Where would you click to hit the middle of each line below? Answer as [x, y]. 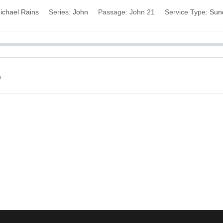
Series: [60, 12]
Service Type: [186, 12]
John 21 [142, 12]
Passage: [113, 12]
